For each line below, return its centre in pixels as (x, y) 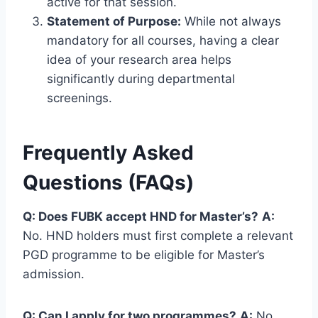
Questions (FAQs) (108, 182)
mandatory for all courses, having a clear (163, 40)
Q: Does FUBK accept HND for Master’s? (141, 216)
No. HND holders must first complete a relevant (158, 235)
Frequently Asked (108, 152)
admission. (54, 274)
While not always (231, 21)
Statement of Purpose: (114, 21)
